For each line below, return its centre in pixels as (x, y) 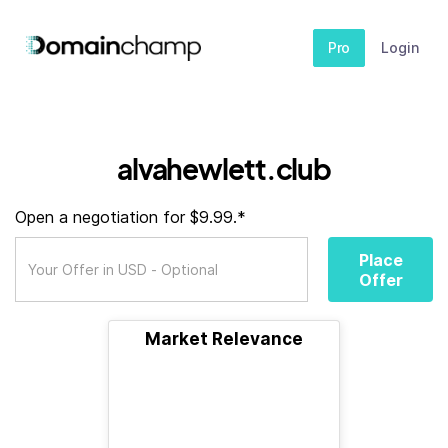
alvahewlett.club (224, 168)
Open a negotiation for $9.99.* (130, 217)
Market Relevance (224, 339)
